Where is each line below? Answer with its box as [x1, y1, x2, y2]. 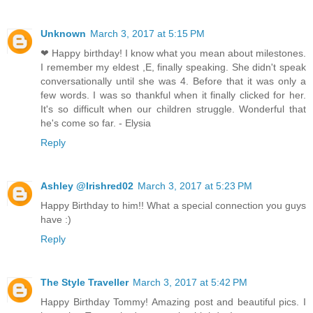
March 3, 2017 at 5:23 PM [138, 180, 252, 191]
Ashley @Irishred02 [41, 180, 133, 191]
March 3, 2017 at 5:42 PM [133, 276, 247, 288]
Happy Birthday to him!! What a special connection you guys [41, 199, 306, 211]
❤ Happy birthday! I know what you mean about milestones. [41, 47, 306, 59]
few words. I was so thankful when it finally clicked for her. [41, 89, 306, 101]
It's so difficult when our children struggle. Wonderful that [41, 103, 306, 115]
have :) [41, 213, 71, 225]
